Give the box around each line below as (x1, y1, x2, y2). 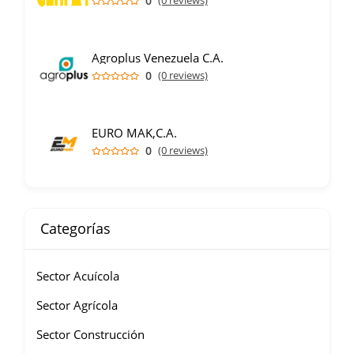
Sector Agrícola (36, 297, 118, 314)
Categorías (40, 219, 111, 239)
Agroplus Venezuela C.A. (92, 50, 224, 66)
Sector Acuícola (36, 268, 119, 284)
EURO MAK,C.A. (92, 125, 177, 141)
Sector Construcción (36, 326, 145, 343)
